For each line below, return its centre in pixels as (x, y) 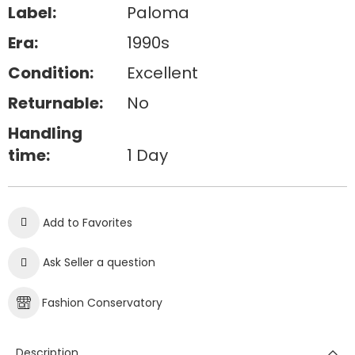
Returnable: (55, 103)
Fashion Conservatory (102, 303)
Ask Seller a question (99, 262)
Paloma (158, 13)
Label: (32, 13)
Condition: (51, 73)
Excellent (162, 73)
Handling (45, 133)
